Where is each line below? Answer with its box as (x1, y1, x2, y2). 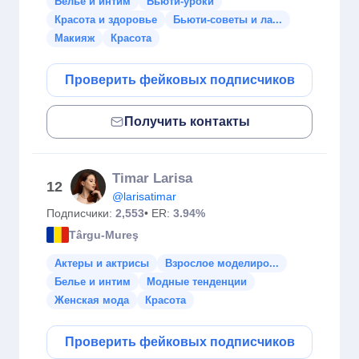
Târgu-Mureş (69, 228, 139, 241)
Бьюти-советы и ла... (173, 14, 282, 26)
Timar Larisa (112, 171, 192, 186)
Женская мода (54, 294, 129, 306)
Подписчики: (46, 207, 115, 220)
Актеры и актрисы (54, 257, 149, 269)
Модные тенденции (147, 276, 247, 288)
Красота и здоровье (54, 14, 157, 26)
